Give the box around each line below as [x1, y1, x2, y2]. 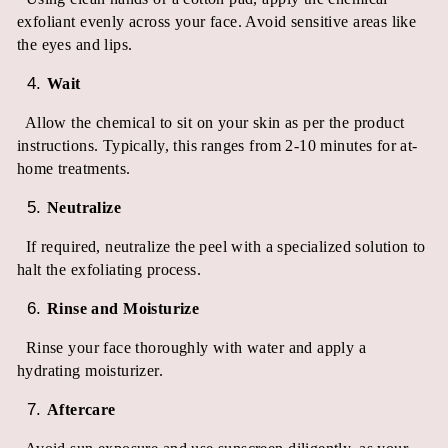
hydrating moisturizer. [17, 361, 164, 379]
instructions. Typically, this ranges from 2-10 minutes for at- [17, 136, 418, 154]
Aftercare [47, 400, 116, 418]
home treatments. [17, 159, 131, 177]
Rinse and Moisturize [47, 299, 200, 317]
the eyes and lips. [17, 35, 133, 53]
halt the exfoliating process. [17, 260, 202, 278]
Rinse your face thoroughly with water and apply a [25, 338, 367, 356]
